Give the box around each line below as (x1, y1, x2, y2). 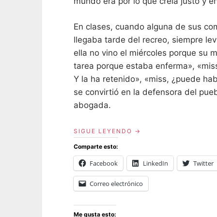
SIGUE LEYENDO (74, 127, 132, 135)
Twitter (193, 159, 214, 168)
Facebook (90, 159, 118, 168)
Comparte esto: (74, 143, 118, 151)
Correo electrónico (90, 179, 143, 188)
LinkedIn (143, 159, 168, 168)
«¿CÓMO (132, 127, 162, 135)
